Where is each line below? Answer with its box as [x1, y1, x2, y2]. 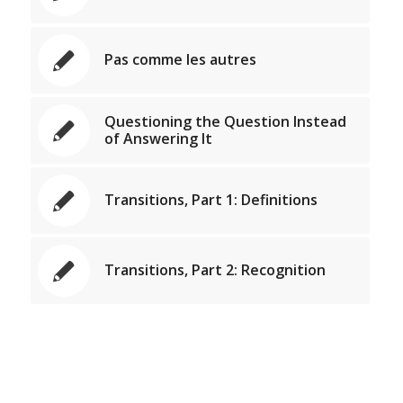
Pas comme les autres [103, 49, 256, 69]
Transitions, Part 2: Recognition [103, 259, 326, 280]
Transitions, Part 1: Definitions [103, 189, 318, 210]
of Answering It [103, 128, 212, 148]
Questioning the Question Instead [103, 111, 346, 131]
